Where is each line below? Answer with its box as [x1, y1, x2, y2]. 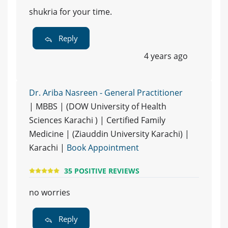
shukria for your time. [29, 6, 112, 18]
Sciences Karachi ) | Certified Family [29, 115, 165, 126]
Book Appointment [67, 142, 139, 154]
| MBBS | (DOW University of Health [29, 101, 166, 112]
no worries [29, 187, 70, 198]
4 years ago [144, 50, 188, 62]
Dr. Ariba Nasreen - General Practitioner [29, 87, 183, 99]
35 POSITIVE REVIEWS [64, 165, 139, 176]
